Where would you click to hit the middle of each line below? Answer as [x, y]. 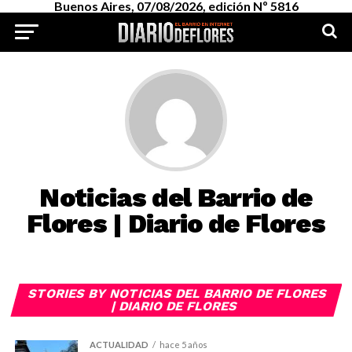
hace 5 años [183, 345]
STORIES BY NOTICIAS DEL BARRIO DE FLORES [178, 293]
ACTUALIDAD [119, 345]
